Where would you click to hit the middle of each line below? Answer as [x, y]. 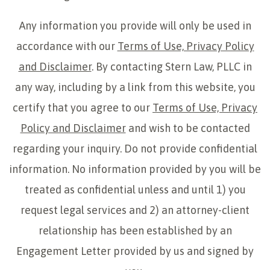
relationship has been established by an [135, 231]
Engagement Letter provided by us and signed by [135, 251]
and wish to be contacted [188, 128]
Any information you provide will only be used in [135, 26]
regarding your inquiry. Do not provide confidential [135, 149]
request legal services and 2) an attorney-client [135, 210]
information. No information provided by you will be [135, 169]
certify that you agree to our [83, 108]
